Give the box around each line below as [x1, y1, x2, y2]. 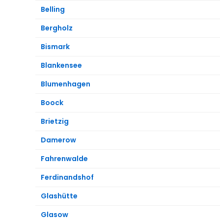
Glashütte [41, 191, 78, 201]
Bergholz [41, 23, 73, 33]
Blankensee [41, 60, 82, 70]
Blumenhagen [41, 79, 90, 89]
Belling [41, 4, 65, 14]
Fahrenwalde [41, 153, 88, 164]
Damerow [41, 135, 76, 145]
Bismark [41, 41, 70, 52]
